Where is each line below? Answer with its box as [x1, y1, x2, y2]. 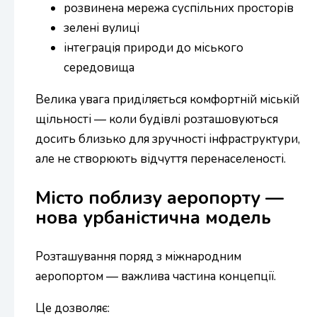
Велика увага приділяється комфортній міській [35, 91, 299, 108]
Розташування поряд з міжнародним [35, 248, 241, 265]
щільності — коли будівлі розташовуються [35, 110, 278, 127]
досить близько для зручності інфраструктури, [35, 130, 300, 147]
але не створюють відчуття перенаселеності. [35, 150, 286, 167]
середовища [64, 59, 134, 76]
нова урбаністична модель [35, 204, 271, 230]
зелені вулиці [64, 19, 139, 36]
